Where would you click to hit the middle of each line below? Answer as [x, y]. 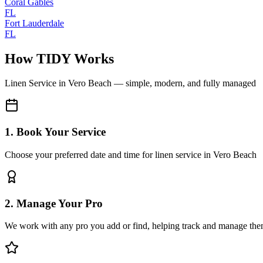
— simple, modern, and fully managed [184, 83]
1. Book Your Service [55, 132]
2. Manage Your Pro [54, 203]
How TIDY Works [59, 58]
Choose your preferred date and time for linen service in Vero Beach [131, 154]
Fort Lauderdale [34, 23]
